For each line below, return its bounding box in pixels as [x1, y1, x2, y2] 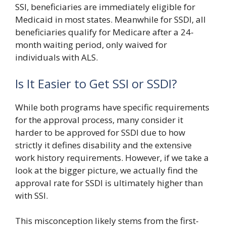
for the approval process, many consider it [15, 114, 183, 126]
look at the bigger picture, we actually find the [15, 164, 198, 176]
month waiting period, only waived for [15, 39, 167, 50]
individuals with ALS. [15, 51, 98, 63]
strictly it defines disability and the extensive [15, 139, 192, 151]
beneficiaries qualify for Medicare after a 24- [15, 26, 194, 38]
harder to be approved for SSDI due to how [15, 126, 185, 138]
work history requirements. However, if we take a [15, 151, 209, 163]
